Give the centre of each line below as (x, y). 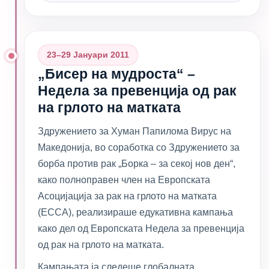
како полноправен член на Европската (124, 180)
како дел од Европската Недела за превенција (141, 228)
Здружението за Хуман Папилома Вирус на (134, 131)
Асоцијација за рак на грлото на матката (127, 196)
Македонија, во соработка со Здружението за (139, 147)
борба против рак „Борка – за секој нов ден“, (137, 164)
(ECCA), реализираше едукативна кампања (135, 212)
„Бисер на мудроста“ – (116, 74)
